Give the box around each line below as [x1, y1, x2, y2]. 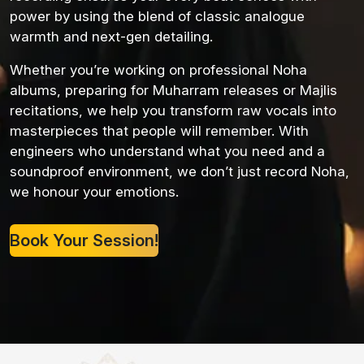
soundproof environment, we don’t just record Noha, [10, 163, 349, 180]
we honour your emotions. [10, 184, 179, 201]
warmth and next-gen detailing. [10, 28, 213, 45]
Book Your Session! [10, 231, 158, 251]
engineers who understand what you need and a [10, 143, 325, 160]
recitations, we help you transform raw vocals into [10, 102, 336, 119]
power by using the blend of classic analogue [10, 8, 305, 25]
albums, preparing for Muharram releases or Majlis [10, 82, 337, 99]
